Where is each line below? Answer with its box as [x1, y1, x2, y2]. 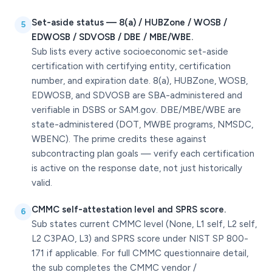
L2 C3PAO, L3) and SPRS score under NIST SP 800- [32, 233, 248, 244]
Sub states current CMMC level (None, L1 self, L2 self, [32, 219, 257, 229]
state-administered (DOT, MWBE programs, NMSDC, [32, 119, 253, 130]
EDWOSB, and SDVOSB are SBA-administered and [32, 90, 242, 101]
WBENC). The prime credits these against [32, 134, 206, 144]
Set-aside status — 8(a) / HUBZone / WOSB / [32, 17, 227, 28]
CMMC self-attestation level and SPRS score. [32, 204, 226, 215]
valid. [32, 177, 52, 188]
